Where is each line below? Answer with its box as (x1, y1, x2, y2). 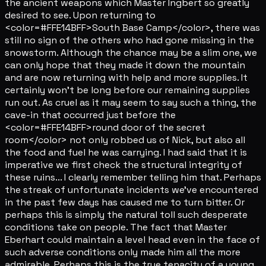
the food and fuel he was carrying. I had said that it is (5, 146, 247, 159)
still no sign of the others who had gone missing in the (5, 34, 254, 47)
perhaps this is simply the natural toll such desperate (5, 208, 248, 221)
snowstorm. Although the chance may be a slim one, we (5, 46, 257, 59)
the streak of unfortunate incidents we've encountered (5, 183, 258, 197)
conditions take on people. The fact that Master (5, 221, 227, 234)
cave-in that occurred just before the (5, 109, 176, 122)
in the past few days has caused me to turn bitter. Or (5, 196, 245, 209)
